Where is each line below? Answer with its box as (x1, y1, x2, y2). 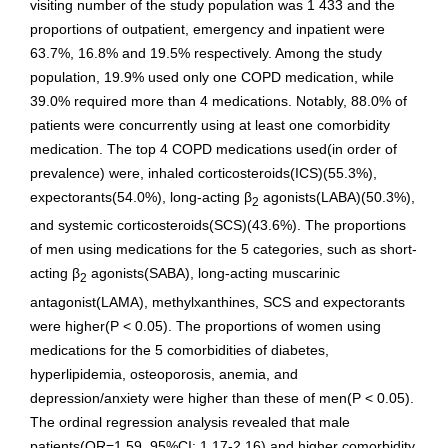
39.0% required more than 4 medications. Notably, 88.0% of (30, 92, 407, 109)
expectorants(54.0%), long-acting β (30, 188, 252, 205)
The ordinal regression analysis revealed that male (30, 414, 350, 431)
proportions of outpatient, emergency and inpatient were (30, 20, 385, 37)
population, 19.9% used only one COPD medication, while (30, 68, 394, 85)
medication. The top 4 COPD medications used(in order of (30, 140, 397, 157)
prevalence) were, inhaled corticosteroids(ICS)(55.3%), (30, 164, 377, 181)
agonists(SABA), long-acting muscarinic (87, 265, 340, 282)
